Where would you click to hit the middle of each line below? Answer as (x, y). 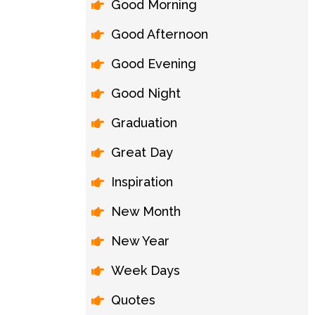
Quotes (133, 300)
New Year (140, 241)
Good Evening (154, 64)
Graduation (144, 123)
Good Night (146, 93)
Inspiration (142, 182)
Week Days (146, 270)
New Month (146, 211)
